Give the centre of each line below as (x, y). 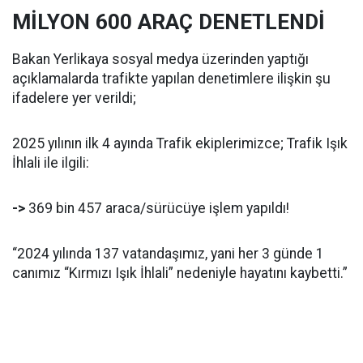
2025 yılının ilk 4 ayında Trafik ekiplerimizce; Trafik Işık (180, 143)
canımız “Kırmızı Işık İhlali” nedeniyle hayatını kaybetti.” (180, 273)
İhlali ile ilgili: (51, 163)
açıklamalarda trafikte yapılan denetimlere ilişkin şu (171, 79)
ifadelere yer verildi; (74, 98)
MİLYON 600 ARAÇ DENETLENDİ (169, 22)
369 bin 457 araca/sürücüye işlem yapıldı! (157, 208)
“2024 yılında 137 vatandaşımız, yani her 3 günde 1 (168, 254)
